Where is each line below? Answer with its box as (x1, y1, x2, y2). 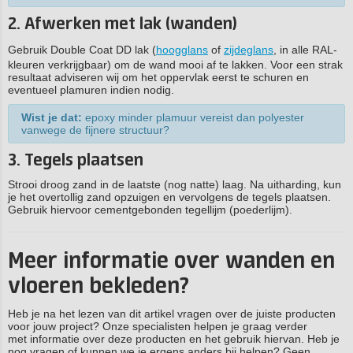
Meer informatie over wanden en (8, 249, 335, 274)
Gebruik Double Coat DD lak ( (8, 43, 156, 56)
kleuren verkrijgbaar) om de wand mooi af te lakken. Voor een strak (8, 58, 343, 71)
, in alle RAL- (273, 43, 337, 56)
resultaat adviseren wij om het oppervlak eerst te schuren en (8, 71, 309, 84)
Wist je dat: (21, 111, 82, 124)
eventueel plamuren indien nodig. (8, 84, 177, 96)
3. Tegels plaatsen (8, 151, 143, 170)
